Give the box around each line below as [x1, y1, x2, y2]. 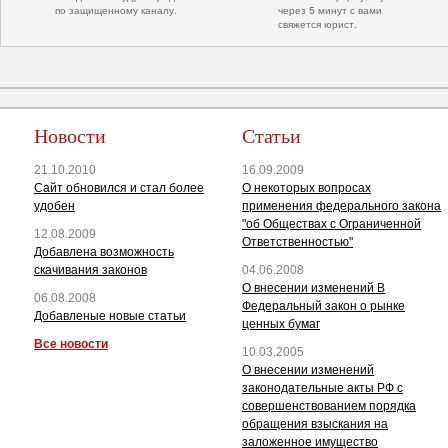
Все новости [34, 336, 108, 351]
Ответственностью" [242, 234, 353, 249]
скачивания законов [34, 262, 147, 277]
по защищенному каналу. [55, 2, 177, 17]
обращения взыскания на [242, 416, 388, 431]
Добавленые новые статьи [34, 308, 186, 323]
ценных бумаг [242, 316, 320, 331]
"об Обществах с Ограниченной [242, 216, 421, 231]
